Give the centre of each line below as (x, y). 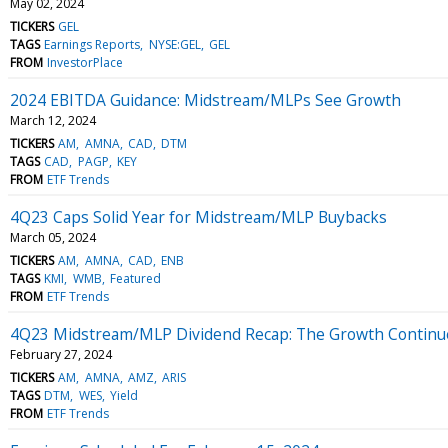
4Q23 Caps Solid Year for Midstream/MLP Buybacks (198, 216)
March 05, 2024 (53, 237)
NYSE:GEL (174, 44)
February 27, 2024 (61, 354)
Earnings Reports (92, 44)
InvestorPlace (85, 62)
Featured (135, 278)
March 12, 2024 (53, 120)
